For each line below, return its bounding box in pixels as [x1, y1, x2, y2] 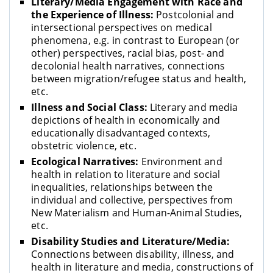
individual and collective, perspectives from [31, 193, 233, 207]
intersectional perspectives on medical [31, 20, 212, 34]
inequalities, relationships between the [31, 180, 213, 194]
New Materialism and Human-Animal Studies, [31, 206, 243, 220]
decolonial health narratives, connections [31, 58, 225, 73]
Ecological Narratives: [31, 155, 139, 169]
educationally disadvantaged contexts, [31, 126, 211, 140]
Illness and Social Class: [31, 101, 147, 115]
